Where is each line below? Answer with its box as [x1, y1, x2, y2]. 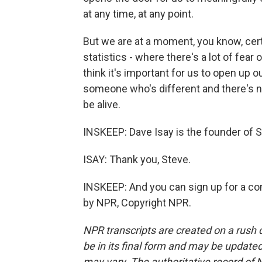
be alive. [83, 98, 120, 111]
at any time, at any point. [83, 8, 194, 20]
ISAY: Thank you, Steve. [83, 153, 191, 166]
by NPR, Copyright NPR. [83, 196, 191, 209]
